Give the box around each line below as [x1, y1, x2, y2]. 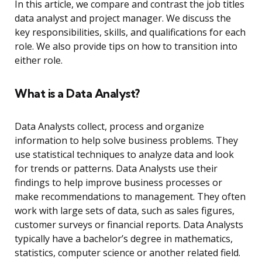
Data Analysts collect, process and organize [15, 120, 204, 133]
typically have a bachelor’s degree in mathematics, [15, 232, 233, 246]
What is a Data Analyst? [15, 86, 140, 101]
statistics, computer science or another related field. [15, 246, 240, 260]
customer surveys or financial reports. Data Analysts [15, 218, 243, 232]
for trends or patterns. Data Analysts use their [15, 162, 218, 175]
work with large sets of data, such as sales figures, [15, 204, 235, 218]
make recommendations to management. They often [15, 190, 246, 204]
